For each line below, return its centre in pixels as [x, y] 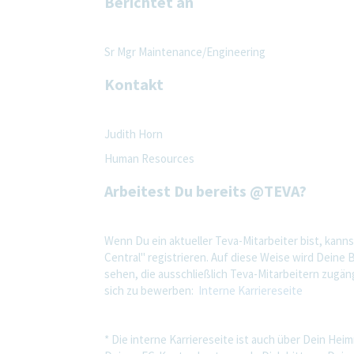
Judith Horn [134, 134]
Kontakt [134, 84]
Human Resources [149, 158]
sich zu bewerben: [150, 290]
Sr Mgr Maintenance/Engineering [185, 51]
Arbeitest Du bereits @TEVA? [205, 190]
